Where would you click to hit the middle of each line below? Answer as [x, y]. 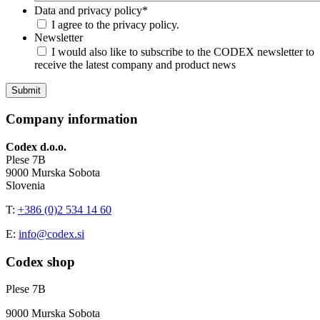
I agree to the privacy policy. [115, 25]
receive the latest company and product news [135, 65]
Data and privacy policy [88, 11]
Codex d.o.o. [36, 146]
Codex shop [40, 261]
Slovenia [25, 185]
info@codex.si [51, 234]
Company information [72, 119]
